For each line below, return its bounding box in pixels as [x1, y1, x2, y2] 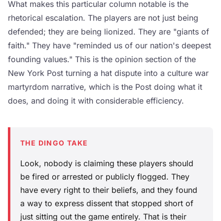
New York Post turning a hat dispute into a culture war [8, 68, 209, 78]
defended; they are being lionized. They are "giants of [8, 27, 209, 37]
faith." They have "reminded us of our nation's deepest [8, 40, 211, 51]
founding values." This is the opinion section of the [8, 54, 196, 65]
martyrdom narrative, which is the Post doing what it [8, 82, 202, 92]
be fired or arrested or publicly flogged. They [20, 172, 189, 182]
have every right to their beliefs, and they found [20, 185, 197, 195]
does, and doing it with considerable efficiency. [8, 96, 184, 106]
